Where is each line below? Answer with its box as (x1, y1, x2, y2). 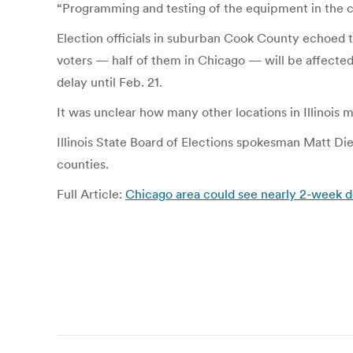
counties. (57, 156, 109, 172)
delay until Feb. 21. (57, 74, 162, 90)
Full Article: (57, 186, 125, 202)
